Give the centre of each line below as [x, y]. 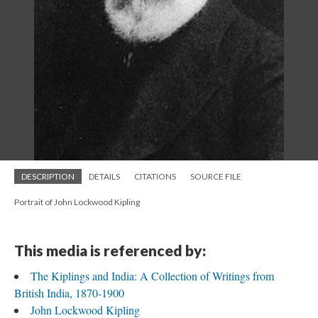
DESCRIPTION [48, 176]
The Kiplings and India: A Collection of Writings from [152, 276]
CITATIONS [155, 176]
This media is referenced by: [110, 250]
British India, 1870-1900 [69, 293]
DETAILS [104, 176]
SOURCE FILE [216, 176]
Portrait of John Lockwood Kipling [77, 202]
